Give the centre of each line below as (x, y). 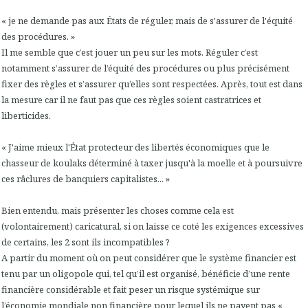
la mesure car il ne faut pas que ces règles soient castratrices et (131, 100)
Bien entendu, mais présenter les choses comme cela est (118, 211)
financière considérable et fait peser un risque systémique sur (131, 290)
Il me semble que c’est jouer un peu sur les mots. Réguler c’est (130, 53)
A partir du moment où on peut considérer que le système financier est (149, 258)
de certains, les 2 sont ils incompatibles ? (86, 242)
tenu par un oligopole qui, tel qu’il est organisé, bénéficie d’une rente (146, 274)
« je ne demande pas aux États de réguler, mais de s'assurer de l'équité (147, 21)
